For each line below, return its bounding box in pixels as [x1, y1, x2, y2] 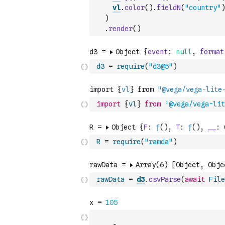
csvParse [149, 175, 181, 183]
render [108, 25, 133, 33]
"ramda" [145, 138, 173, 146]
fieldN [157, 4, 181, 12]
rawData [96, 175, 125, 183]
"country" [185, 4, 221, 12]
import [96, 100, 121, 108]
